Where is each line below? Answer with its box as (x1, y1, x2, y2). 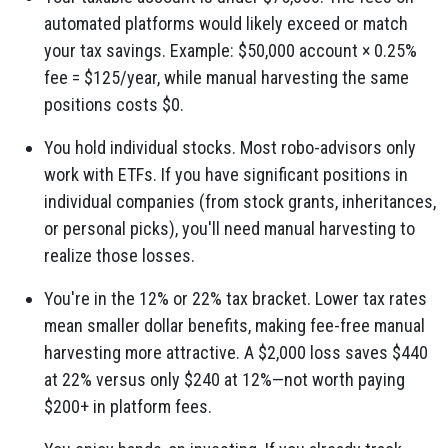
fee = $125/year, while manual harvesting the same (44, 67, 409, 88)
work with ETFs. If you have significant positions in (44, 164, 408, 185)
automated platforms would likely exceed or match (44, 13, 408, 34)
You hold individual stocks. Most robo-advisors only (44, 137, 416, 158)
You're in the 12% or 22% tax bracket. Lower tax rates (44, 288, 427, 309)
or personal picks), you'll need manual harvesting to (44, 218, 415, 239)
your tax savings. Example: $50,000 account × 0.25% (44, 40, 417, 61)
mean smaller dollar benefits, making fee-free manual (44, 315, 425, 336)
